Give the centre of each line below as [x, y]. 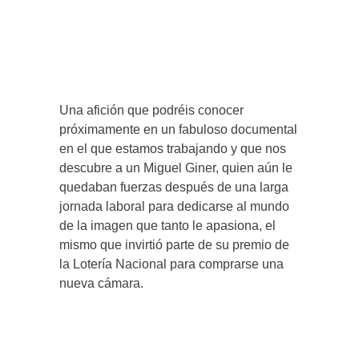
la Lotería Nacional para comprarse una [171, 264]
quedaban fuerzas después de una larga [174, 187]
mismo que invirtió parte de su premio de [174, 244]
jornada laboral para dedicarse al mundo [174, 206]
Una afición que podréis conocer [151, 110]
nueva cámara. [101, 283]
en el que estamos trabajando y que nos [173, 148]
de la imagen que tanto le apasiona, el [167, 225]
